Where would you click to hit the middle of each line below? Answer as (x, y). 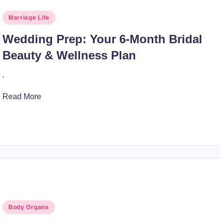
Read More (22, 96)
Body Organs (28, 207)
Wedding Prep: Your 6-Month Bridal (102, 39)
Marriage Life (29, 18)
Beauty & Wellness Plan (69, 55)
